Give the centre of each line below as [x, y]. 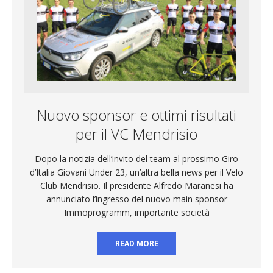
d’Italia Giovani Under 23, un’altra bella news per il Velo [136, 172]
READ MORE [136, 244]
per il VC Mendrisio [136, 134]
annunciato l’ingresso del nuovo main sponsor [136, 199]
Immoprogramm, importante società [136, 213]
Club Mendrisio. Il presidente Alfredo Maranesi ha [136, 186]
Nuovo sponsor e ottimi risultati [136, 115]
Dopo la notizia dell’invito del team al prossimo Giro [136, 159]
